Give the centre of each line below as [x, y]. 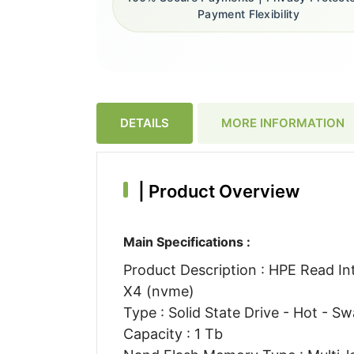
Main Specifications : [186, 241]
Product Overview [222, 191]
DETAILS [145, 122]
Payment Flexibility [249, 14]
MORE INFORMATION [283, 122]
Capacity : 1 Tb [173, 333]
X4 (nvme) [158, 291]
